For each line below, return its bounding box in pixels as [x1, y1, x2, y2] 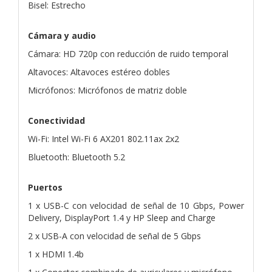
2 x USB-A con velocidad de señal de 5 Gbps [28, 229, 201, 242]
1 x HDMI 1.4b [28, 248, 84, 260]
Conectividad [28, 114, 85, 126]
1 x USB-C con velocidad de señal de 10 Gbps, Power [28, 199, 244, 211]
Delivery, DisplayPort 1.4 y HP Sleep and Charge [28, 211, 216, 223]
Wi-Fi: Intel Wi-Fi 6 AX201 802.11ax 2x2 [28, 132, 179, 144]
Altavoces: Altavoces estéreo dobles [28, 66, 170, 78]
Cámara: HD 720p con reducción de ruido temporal [28, 47, 228, 59]
